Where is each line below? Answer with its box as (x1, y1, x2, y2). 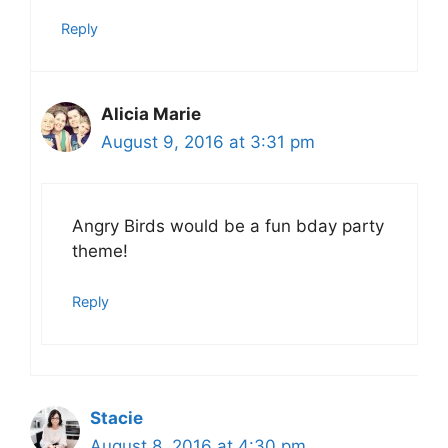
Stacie (90, 408, 143, 429)
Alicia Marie (101, 104, 201, 125)
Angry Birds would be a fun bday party (72, 215, 384, 236)
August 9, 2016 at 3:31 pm (101, 132, 315, 153)
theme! (72, 240, 128, 261)
